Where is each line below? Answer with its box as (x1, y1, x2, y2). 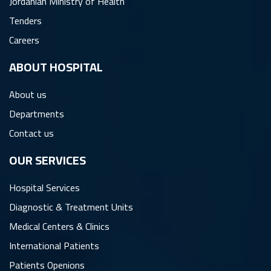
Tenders (9, 11, 42, 30)
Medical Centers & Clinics (9, 217, 109, 235)
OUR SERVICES (9, 149, 86, 171)
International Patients (9, 237, 99, 255)
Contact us (9, 124, 54, 142)
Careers (9, 31, 39, 49)
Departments (9, 105, 64, 123)
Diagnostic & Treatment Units (9, 198, 133, 216)
